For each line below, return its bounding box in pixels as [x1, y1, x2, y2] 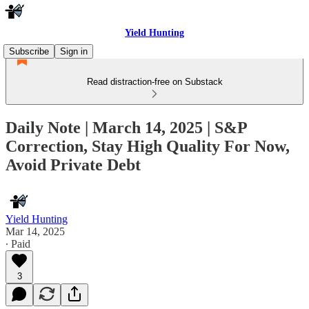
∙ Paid [6, 237, 30, 250]
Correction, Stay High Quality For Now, [6, 137, 290, 155]
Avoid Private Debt [6, 155, 141, 174]
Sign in [60, 46, 88, 57]
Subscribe [9, 46, 49, 57]
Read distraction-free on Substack [86, 77, 223, 87]
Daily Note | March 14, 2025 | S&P [6, 118, 247, 137]
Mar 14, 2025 [6, 225, 65, 237]
